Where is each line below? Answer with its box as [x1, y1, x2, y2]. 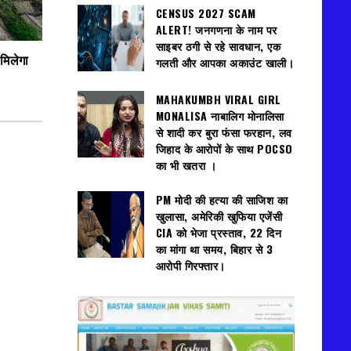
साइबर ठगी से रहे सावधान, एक [155, 37, 280, 54]
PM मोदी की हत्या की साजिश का [155, 191, 288, 208]
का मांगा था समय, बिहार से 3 [155, 241, 273, 258]
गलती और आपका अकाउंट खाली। [155, 53, 294, 71]
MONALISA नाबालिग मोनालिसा [155, 107, 284, 124]
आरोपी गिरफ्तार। [155, 257, 226, 274]
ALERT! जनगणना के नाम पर [155, 20, 277, 38]
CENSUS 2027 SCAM [155, 4, 256, 21]
